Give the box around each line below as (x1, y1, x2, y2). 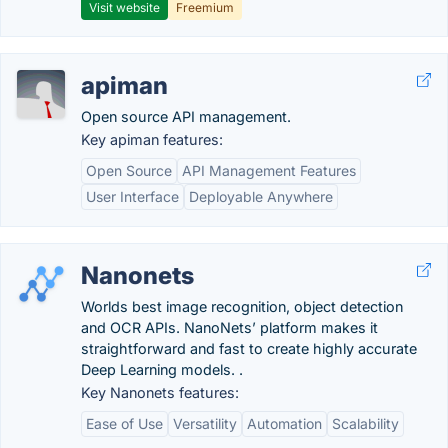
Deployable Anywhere (189, 188, 333, 205)
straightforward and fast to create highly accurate (81, 340, 417, 357)
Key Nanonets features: (81, 384, 239, 401)
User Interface (86, 188, 179, 205)
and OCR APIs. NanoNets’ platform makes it (81, 319, 378, 336)
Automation (247, 415, 322, 432)
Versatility (173, 415, 237, 432)
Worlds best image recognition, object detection (81, 298, 403, 315)
